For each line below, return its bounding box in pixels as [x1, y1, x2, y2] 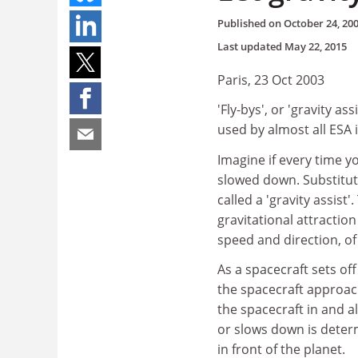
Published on [217, 15, 284, 30]
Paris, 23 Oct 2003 [217, 70, 324, 89]
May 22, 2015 [284, 38, 347, 54]
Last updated [217, 38, 284, 54]
